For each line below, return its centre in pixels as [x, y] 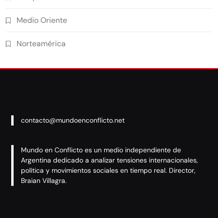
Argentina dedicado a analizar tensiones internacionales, [109, 160]
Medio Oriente [42, 20]
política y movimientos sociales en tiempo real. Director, [108, 171]
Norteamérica [41, 44]
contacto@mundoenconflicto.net [73, 120]
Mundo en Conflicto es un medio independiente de [101, 150]
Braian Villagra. [44, 181]
